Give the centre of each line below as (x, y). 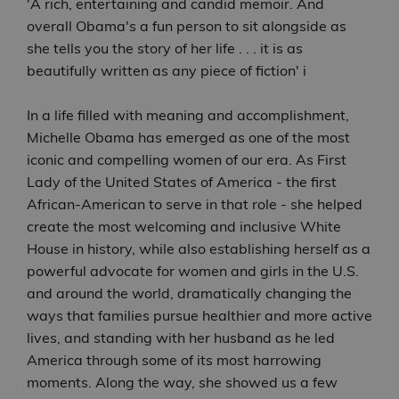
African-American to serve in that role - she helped (195, 204)
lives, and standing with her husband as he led (181, 338)
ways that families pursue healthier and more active (199, 316)
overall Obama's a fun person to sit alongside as (187, 26)
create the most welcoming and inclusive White (184, 227)
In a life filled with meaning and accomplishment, (188, 115)
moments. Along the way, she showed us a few (182, 383)
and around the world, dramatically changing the (189, 293)
